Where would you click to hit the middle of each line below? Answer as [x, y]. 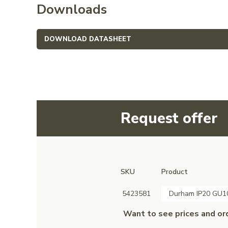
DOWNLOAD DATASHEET [88, 39]
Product [175, 172]
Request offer [169, 118]
